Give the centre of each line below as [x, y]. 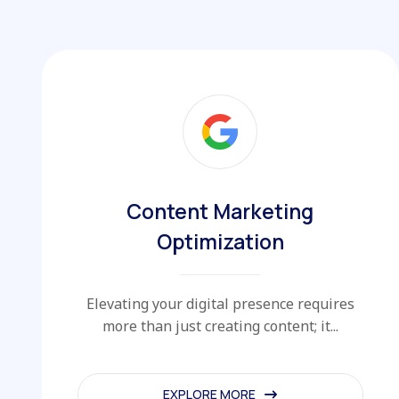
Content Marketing [220, 211]
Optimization [220, 241]
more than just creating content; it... [220, 326]
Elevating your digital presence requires [220, 303]
